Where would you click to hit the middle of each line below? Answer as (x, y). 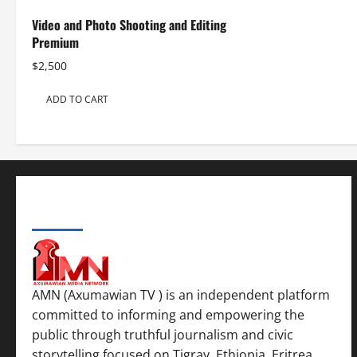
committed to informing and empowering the (168, 315)
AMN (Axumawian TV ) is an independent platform (181, 295)
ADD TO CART (77, 99)
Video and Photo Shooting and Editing (129, 25)
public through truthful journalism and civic (163, 335)
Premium (55, 43)
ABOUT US (57, 216)
